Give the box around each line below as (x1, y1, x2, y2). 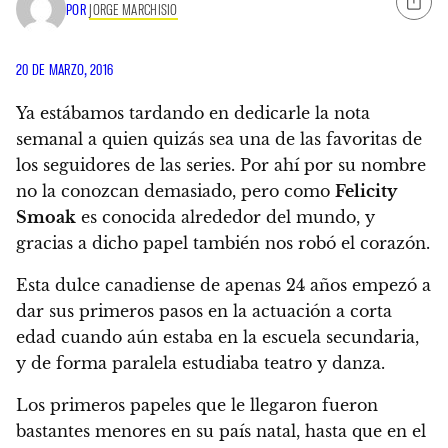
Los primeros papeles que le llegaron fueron (16, 394, 378, 415)
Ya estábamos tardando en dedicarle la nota (16, 102, 370, 123)
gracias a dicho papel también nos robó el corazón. (16, 232, 430, 253)
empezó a (347, 274, 431, 295)
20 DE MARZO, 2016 (16, 60, 114, 79)
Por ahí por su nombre (235, 154, 426, 175)
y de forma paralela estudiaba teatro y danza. (16, 352, 385, 373)
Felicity (335, 180, 397, 201)
